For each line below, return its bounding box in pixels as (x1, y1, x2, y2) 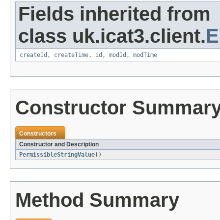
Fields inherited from (18, 3, 211, 25)
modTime (133, 52, 157, 59)
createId (20, 52, 47, 59)
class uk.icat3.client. (18, 25, 206, 47)
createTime (54, 52, 88, 59)
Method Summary (15, 189, 179, 211)
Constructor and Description (19, 141, 99, 148)
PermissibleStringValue (19, 151, 95, 159)
